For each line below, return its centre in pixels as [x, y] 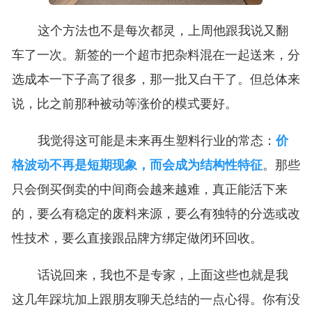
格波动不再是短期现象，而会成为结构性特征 [137, 165]
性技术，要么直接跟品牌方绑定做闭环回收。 [137, 239]
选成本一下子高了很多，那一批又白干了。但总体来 [156, 80]
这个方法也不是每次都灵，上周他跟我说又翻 [163, 31]
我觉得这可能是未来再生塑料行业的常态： [156, 141]
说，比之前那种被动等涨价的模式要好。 [124, 104]
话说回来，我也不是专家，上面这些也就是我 [163, 275]
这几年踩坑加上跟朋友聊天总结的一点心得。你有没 [156, 300]
